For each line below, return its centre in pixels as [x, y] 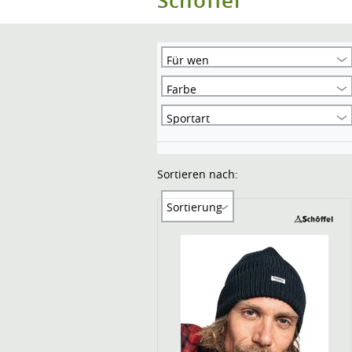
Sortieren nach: [198, 174]
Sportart [188, 118]
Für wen [188, 60]
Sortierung [194, 207]
